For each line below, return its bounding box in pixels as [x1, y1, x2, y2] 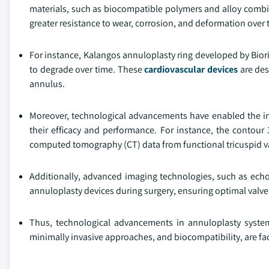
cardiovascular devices [144, 63, 238, 76]
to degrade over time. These [29, 63, 145, 76]
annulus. [29, 77, 65, 91]
